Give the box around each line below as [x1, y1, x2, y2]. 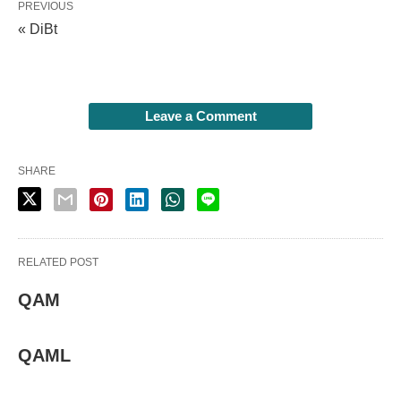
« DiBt [18, 21, 57, 37]
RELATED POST [18, 256, 98, 269]
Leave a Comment [144, 108, 257, 124]
